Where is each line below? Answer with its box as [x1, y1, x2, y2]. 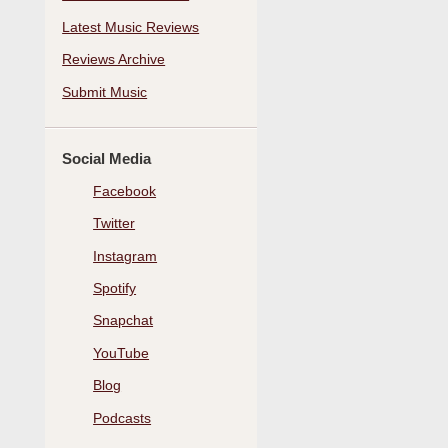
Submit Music [62, 83, 148, 100]
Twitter [93, 215, 136, 232]
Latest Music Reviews [62, 18, 200, 35]
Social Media [62, 150, 152, 168]
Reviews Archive [62, 51, 166, 68]
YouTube [93, 344, 150, 361]
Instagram [93, 247, 158, 264]
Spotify [93, 280, 137, 297]
